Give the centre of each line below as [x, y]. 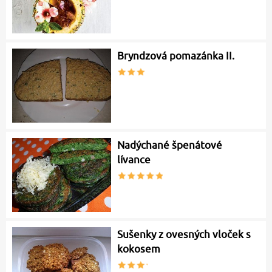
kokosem [139, 249]
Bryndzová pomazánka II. [176, 56]
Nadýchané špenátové [170, 145]
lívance [134, 160]
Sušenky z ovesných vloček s [184, 235]
